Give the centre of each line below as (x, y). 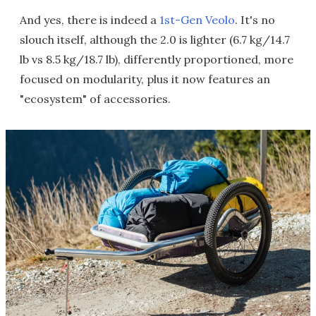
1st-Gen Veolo (197, 20)
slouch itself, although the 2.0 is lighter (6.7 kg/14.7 (155, 39)
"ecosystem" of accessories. (95, 99)
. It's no (255, 20)
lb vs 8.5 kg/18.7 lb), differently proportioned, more (157, 59)
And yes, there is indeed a (90, 20)
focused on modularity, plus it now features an (145, 79)
